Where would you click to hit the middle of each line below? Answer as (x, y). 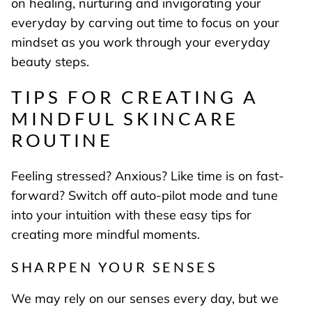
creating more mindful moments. (109, 234)
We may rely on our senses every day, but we (145, 298)
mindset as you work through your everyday (141, 42)
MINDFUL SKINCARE (125, 119)
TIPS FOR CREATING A (135, 97)
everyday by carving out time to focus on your (145, 22)
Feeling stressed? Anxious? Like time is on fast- (148, 175)
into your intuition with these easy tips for (131, 214)
